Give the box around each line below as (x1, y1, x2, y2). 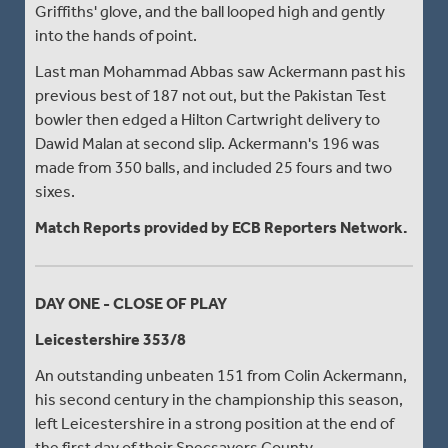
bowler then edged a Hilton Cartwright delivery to (35, 109, 380, 129)
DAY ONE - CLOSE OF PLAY (35, 293, 227, 313)
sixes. (35, 181, 75, 201)
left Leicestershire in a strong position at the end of (35, 413, 394, 433)
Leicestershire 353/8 (35, 329, 186, 349)
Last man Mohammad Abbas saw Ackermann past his (35, 61, 406, 81)
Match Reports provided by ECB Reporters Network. (35, 217, 408, 237)
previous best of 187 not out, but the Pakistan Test (35, 85, 386, 105)
